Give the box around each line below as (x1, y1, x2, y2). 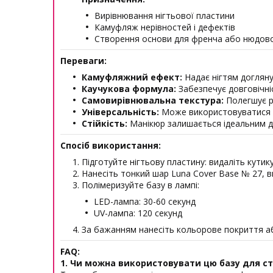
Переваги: (60, 55, 107, 66)
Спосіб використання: (60, 140, 161, 151)
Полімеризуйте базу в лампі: (82, 179, 199, 191)
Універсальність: (82, 106, 159, 118)
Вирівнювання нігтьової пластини (94, 10, 235, 21)
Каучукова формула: (82, 83, 176, 94)
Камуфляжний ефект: (82, 71, 182, 83)
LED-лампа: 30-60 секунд (94, 196, 196, 207)
